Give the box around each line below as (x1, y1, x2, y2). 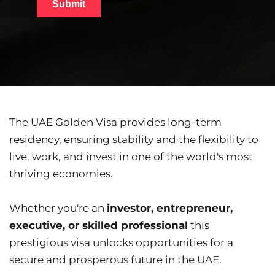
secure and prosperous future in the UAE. (9, 254, 222, 266)
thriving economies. (9, 168, 113, 180)
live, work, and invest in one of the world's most (9, 150, 253, 163)
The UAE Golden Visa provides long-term (9, 116, 222, 129)
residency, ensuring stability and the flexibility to (9, 133, 258, 146)
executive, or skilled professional (9, 219, 188, 232)
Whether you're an (9, 202, 107, 215)
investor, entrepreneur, (107, 202, 233, 215)
